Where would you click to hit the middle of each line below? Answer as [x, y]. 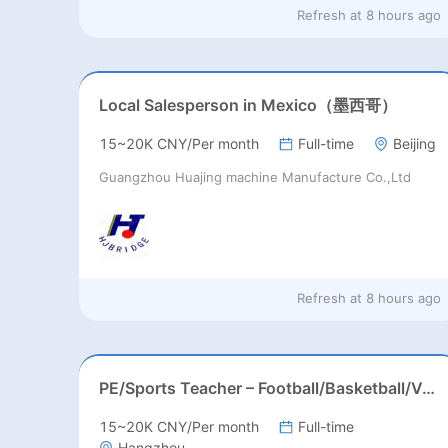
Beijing [414, 144]
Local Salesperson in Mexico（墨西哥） [247, 105]
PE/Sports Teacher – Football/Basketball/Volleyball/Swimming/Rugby [428, 388]
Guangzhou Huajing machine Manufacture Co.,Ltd [254, 177]
